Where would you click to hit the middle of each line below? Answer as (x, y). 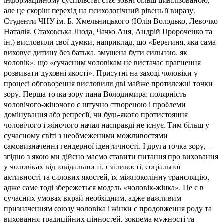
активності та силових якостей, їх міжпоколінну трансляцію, (107, 177)
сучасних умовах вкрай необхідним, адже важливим (93, 198)
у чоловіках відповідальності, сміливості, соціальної (92, 166)
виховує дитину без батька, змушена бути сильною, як (96, 52)
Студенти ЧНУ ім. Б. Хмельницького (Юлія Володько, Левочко (111, 21)
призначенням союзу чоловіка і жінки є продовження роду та (108, 208)
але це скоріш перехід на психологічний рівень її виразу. (100, 10)
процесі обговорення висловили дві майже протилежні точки (108, 83)
